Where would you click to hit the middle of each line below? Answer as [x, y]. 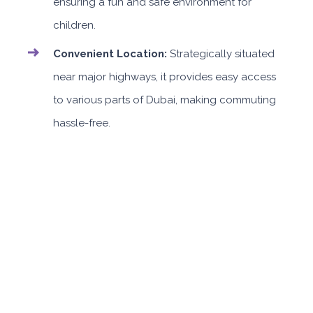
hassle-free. [82, 123]
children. [74, 25]
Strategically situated [221, 53]
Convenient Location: [110, 53]
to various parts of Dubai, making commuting [165, 100]
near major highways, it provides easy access [165, 77]
